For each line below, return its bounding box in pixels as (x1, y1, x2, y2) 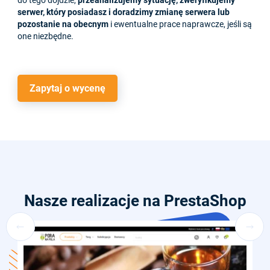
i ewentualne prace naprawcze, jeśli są (108, 19, 252, 30)
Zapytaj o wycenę (30, 83, 105, 95)
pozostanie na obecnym (17, 19, 108, 30)
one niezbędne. (17, 31, 74, 42)
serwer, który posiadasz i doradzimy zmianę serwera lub (17, 7, 230, 17)
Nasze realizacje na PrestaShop (24, 192, 246, 210)
